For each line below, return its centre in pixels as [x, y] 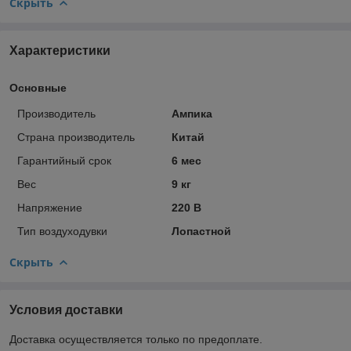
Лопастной [201, 231]
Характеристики [60, 50]
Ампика [192, 113]
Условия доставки [66, 309]
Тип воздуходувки [62, 231]
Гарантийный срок [64, 160]
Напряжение [50, 207]
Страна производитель [76, 137]
